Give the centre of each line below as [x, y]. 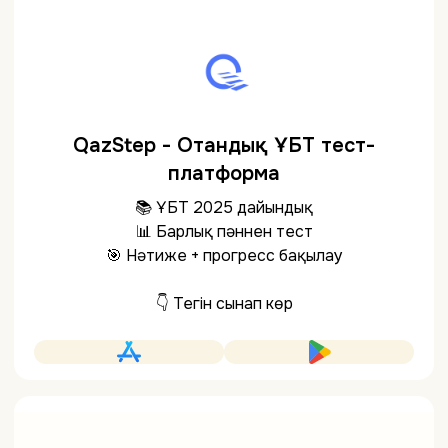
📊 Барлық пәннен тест [224, 231]
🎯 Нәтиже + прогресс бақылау [224, 255]
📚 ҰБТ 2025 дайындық [224, 207]
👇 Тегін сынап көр [224, 303]
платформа [224, 173]
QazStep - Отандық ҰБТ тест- [224, 145]
